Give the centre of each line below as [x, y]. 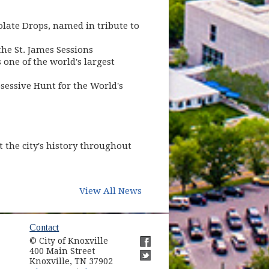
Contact [44, 228]
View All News [111, 191]
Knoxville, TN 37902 [71, 261]
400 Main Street [62, 251]
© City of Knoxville [69, 241]
